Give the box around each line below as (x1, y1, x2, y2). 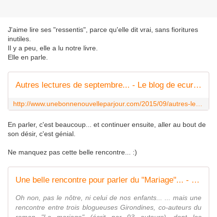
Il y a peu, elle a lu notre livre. (8, 44, 98, 52)
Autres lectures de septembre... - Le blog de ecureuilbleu (193, 80, 201, 90)
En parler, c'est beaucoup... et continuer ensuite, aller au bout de (8, 121, 206, 129)
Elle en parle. (8, 53, 48, 62)
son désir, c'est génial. (8, 130, 76, 138)
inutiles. (8, 35, 31, 43)
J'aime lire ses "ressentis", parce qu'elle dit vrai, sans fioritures (8, 26, 198, 34)
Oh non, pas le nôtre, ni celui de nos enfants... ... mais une (15, 194, 201, 202)
